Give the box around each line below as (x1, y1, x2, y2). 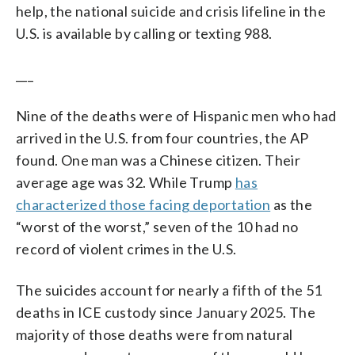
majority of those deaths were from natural (16, 325, 293, 343)
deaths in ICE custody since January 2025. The (16, 303, 315, 321)
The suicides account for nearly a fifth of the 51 (16, 281, 323, 299)
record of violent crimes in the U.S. (16, 239, 237, 258)
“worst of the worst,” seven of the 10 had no (16, 217, 299, 235)
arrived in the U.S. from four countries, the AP (16, 128, 309, 147)
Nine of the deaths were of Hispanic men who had (16, 106, 337, 124)
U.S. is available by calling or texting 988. (16, 24, 273, 42)
